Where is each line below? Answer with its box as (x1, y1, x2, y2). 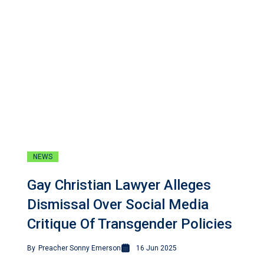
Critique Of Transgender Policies (27, 216, 232, 233)
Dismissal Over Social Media (27, 196, 209, 213)
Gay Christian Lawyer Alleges (27, 177, 211, 194)
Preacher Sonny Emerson (38, 244, 121, 253)
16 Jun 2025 (136, 244, 177, 253)
